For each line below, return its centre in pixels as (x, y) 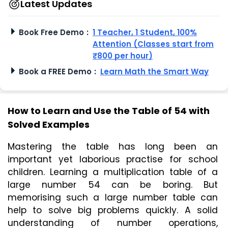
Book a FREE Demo (55, 72)
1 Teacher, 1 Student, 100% (145, 33)
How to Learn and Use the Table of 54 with (109, 111)
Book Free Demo (51, 33)
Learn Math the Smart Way (154, 72)
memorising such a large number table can (113, 198)
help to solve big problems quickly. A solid (113, 210)
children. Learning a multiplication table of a (113, 172)
